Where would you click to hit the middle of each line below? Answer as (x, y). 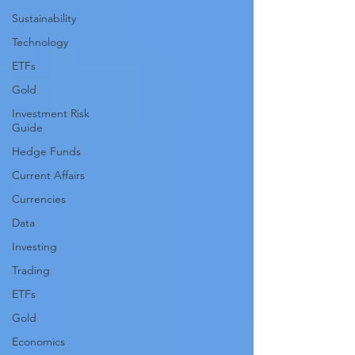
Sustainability (44, 18)
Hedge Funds (46, 151)
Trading (31, 270)
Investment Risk (51, 113)
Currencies (39, 199)
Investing (34, 246)
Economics (38, 342)
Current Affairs (48, 175)
